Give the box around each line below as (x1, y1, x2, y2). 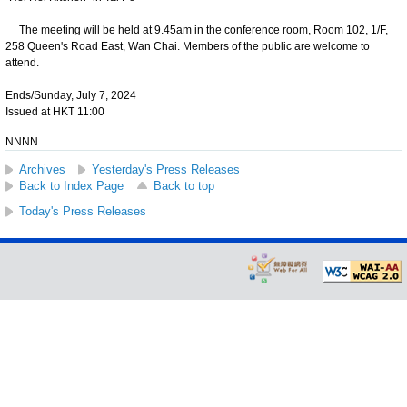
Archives (19, 162, 65, 176)
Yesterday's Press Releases (92, 162, 240, 176)
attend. (5, 55, 39, 69)
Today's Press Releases (19, 203, 146, 218)
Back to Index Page (19, 178, 124, 193)
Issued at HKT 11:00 (5, 104, 104, 118)
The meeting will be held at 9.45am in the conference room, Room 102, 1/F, (5, 23, 388, 36)
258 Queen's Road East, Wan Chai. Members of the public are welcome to (5, 39, 370, 53)
